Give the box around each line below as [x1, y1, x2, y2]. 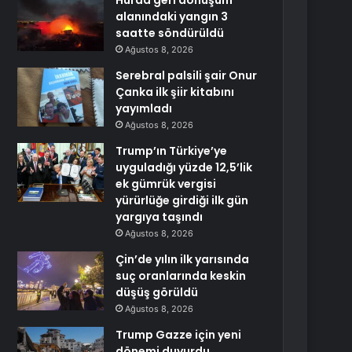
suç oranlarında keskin [115, 268, 247, 284]
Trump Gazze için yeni [115, 327, 242, 343]
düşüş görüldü [115, 284, 199, 300]
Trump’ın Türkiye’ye [115, 143, 228, 159]
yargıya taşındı [115, 209, 203, 225]
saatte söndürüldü [115, 25, 225, 41]
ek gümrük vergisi [115, 176, 217, 192]
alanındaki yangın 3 [115, 9, 229, 24]
